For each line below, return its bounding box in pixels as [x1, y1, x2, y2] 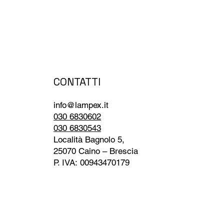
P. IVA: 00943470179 [53, 157, 130, 167]
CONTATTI [53, 74, 101, 88]
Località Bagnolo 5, [53, 134, 125, 144]
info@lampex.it [53, 99, 109, 110]
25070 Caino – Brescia [53, 145, 138, 156]
